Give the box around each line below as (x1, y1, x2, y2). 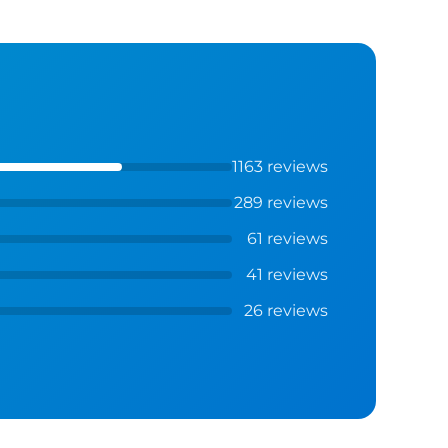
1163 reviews (231, 156, 328, 176)
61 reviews (246, 228, 328, 248)
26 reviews (243, 300, 328, 320)
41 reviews (245, 264, 328, 284)
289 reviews (233, 192, 328, 212)
